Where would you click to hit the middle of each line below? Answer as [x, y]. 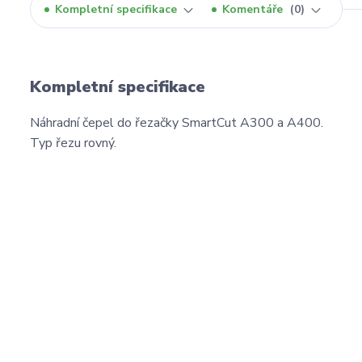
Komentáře [254, 10]
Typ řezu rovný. [73, 143]
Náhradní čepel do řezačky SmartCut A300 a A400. [177, 123]
